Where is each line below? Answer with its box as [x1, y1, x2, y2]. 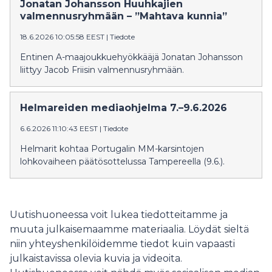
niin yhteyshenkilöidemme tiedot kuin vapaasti [10, 237, 235, 250]
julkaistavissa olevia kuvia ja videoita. [10, 252, 182, 264]
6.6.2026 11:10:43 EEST [20, 123, 98, 133]
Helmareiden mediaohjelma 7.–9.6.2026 [20, 101, 227, 114]
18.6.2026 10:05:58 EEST [20, 32, 104, 41]
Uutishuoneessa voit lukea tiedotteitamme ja [10, 208, 228, 220]
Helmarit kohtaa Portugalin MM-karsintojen [20, 143, 204, 154]
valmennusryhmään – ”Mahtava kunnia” [20, 10, 227, 22]
